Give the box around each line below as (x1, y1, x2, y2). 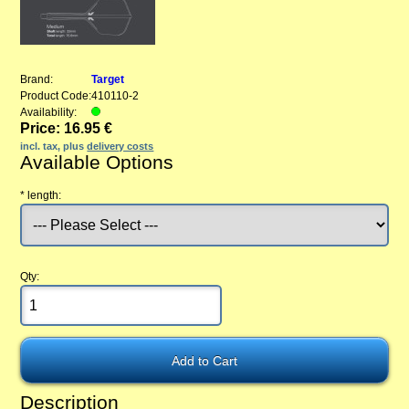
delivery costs (87, 141, 154, 152)
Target (91, 73, 125, 87)
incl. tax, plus (20, 141, 88, 152)
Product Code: (20, 89, 92, 103)
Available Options (20, 152, 174, 173)
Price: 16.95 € (20, 121, 113, 137)
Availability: (20, 106, 78, 120)
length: (27, 189, 62, 203)
